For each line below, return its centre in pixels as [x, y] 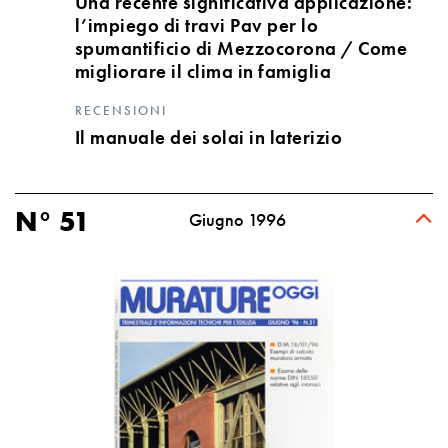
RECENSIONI [120, 110]
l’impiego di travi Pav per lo [196, 25]
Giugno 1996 [238, 220]
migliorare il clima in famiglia [203, 71]
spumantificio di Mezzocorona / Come [241, 48]
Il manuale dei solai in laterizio [208, 137]
